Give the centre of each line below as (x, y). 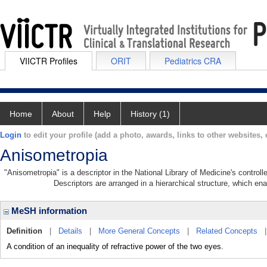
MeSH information (48, 211)
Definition (24, 231)
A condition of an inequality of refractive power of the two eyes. (115, 246)
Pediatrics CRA (193, 61)
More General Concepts (139, 231)
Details (70, 231)
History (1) (150, 114)
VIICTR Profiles (49, 61)
